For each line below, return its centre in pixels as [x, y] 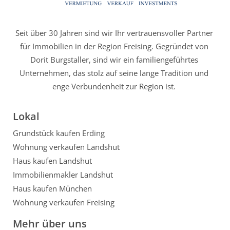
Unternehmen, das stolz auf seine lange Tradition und [114, 73]
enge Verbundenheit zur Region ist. [114, 86]
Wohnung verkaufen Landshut [66, 147]
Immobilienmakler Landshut [63, 174]
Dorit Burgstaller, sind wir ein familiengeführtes [114, 59]
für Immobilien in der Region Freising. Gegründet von [114, 46]
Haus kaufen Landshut [52, 160]
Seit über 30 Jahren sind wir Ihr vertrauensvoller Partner [114, 33]
